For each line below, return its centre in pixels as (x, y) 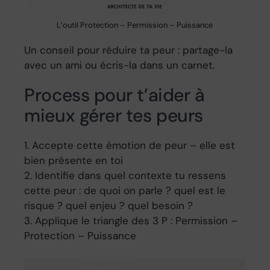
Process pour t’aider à (115, 95)
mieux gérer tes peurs (114, 115)
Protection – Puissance (80, 235)
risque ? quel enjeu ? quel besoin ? (109, 205)
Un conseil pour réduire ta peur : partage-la (129, 50)
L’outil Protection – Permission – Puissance (135, 25)
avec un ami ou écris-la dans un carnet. (120, 65)
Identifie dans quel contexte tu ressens (131, 175)
